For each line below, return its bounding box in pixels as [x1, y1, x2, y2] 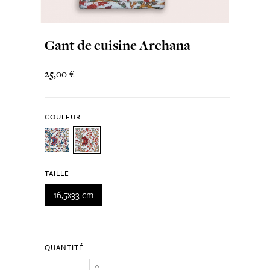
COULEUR [44, 111, 81, 122]
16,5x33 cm [53, 189, 93, 201]
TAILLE [44, 168, 69, 178]
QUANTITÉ [44, 242, 84, 253]
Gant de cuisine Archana [44, 36, 190, 55]
